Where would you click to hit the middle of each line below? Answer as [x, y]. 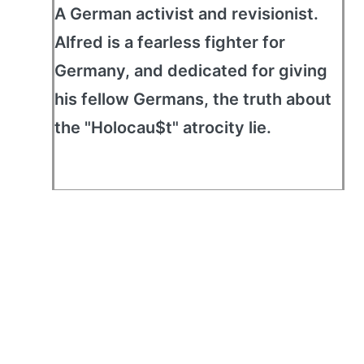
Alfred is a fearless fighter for [170, 42]
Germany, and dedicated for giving [191, 71]
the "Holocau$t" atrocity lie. [163, 128]
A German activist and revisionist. [186, 14]
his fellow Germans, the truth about [193, 99]
